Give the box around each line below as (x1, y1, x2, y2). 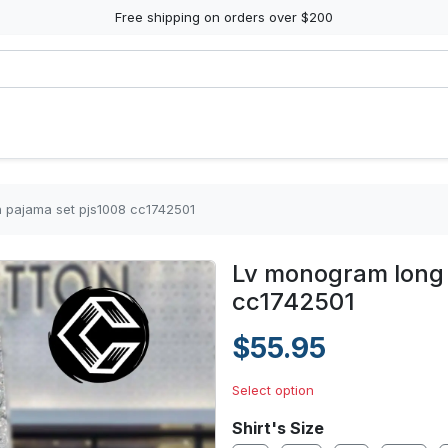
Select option (232, 382, 314, 398)
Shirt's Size (232, 418, 324, 438)
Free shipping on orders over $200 (115, 9, 333, 25)
